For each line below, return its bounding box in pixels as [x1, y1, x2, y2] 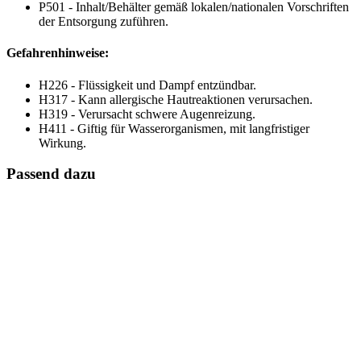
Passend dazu [6, 165, 96, 183]
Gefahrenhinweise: [6, 46, 109, 60]
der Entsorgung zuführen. [39, 15, 168, 29]
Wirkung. [39, 135, 86, 150]
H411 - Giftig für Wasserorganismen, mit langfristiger [39, 121, 309, 135]
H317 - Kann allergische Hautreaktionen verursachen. [39, 92, 313, 106]
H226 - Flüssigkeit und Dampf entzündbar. [39, 77, 256, 92]
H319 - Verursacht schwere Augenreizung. [39, 106, 255, 121]
